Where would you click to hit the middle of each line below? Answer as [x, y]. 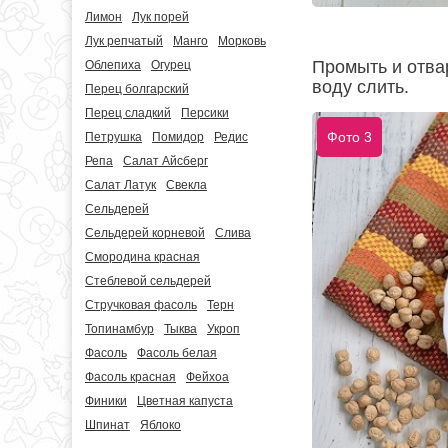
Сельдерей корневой [145, 233]
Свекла [186, 185]
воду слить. [360, 86]
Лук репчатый [124, 41]
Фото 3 [349, 136]
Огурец [171, 65]
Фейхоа [207, 377]
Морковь [242, 41]
